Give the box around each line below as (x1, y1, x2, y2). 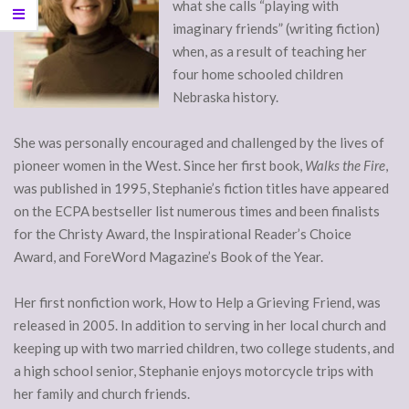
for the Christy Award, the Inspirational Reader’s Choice (14, 225, 351, 243)
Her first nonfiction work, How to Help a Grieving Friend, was (14, 294, 381, 311)
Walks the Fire (305, 157, 385, 174)
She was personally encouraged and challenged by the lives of (14, 134, 384, 152)
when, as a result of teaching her (173, 43, 367, 60)
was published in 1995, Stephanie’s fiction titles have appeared (14, 180, 389, 197)
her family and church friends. (14, 385, 190, 403)
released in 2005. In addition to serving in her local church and (14, 317, 386, 334)
